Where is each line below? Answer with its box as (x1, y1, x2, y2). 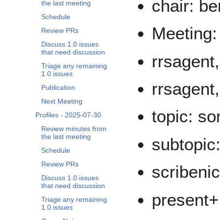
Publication (41, 83, 75, 92)
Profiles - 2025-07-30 (35, 111, 101, 119)
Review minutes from (41, 125, 107, 133)
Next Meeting (41, 97, 82, 106)
